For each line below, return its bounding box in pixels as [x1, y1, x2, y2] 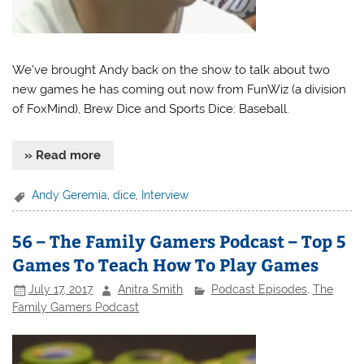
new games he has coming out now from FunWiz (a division [12, 82, 347, 97]
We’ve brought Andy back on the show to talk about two [12, 63, 331, 78]
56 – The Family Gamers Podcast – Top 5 [12, 228, 347, 253]
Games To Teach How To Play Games [12, 252, 319, 276]
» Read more [24, 147, 102, 162]
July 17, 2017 [28, 283, 93, 297]
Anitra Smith [118, 283, 184, 297]
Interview [141, 188, 189, 202]
